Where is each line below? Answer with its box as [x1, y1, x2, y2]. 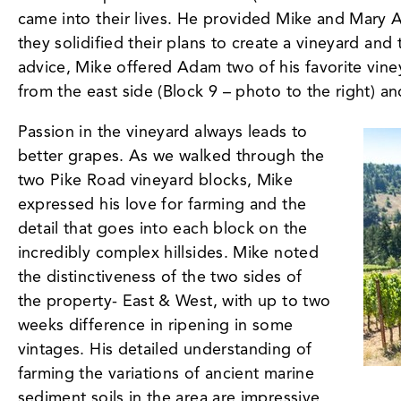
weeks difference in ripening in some [17, 314, 294, 335]
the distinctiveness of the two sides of [17, 266, 303, 286]
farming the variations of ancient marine [17, 363, 314, 383]
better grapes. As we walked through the [17, 145, 325, 166]
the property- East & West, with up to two [17, 290, 331, 311]
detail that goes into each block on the [17, 218, 308, 238]
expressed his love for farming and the [17, 193, 307, 214]
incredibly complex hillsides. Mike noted [17, 242, 319, 262]
